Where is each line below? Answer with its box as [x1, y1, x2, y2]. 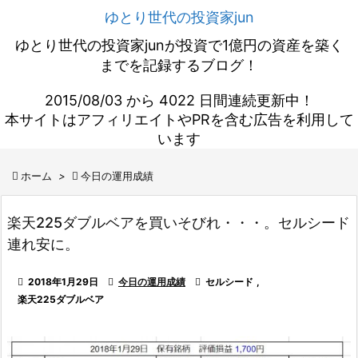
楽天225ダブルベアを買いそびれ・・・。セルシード [7, 214, 350, 231]
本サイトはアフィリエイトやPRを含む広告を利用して [4, 111, 354, 128]
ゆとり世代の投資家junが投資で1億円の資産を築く [14, 37, 344, 54]
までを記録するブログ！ [100, 57, 258, 74]
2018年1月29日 [28, 276, 98, 288]
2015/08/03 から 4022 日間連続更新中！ [44, 92, 314, 109]
